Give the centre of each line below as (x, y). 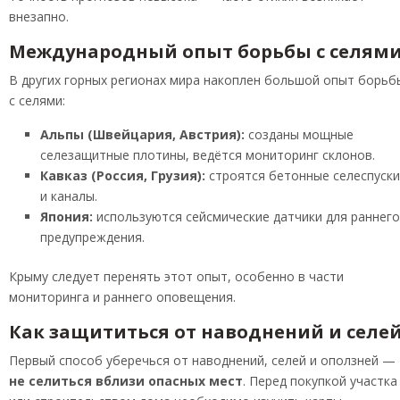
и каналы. (69, 196)
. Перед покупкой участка (320, 381)
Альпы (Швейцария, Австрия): (142, 135)
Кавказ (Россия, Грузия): (123, 176)
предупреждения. (92, 237)
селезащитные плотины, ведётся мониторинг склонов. (208, 155)
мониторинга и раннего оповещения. (122, 297)
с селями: (37, 101)
